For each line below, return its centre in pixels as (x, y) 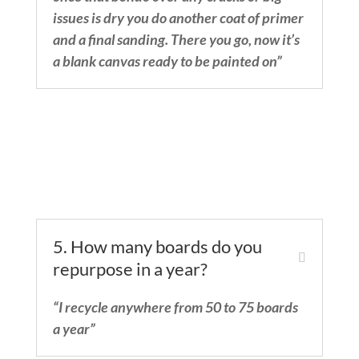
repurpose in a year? (130, 269)
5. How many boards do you (157, 247)
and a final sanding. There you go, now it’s (176, 40)
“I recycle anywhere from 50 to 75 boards (175, 307)
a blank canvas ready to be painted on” (167, 61)
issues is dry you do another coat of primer (178, 18)
